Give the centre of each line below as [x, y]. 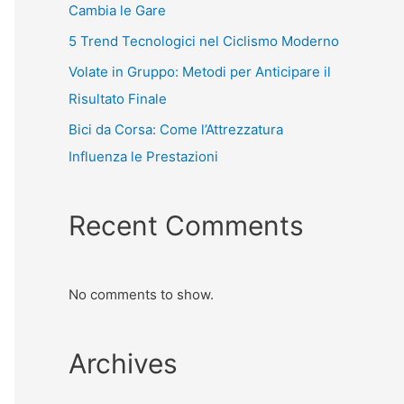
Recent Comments [186, 225]
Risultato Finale [118, 98]
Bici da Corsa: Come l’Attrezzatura [176, 129]
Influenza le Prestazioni [143, 156]
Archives [123, 363]
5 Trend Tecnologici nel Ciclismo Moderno [204, 41]
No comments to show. [141, 294]
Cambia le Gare [117, 11]
